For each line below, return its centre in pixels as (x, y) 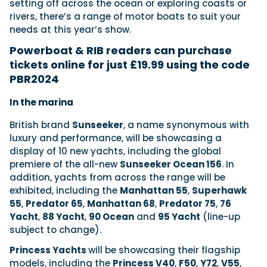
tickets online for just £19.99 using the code (130, 65)
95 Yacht (179, 217)
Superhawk (219, 191)
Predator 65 (54, 204)
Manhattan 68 (121, 204)
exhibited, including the (65, 191)
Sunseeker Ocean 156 (171, 164)
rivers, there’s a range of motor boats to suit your (125, 17)
